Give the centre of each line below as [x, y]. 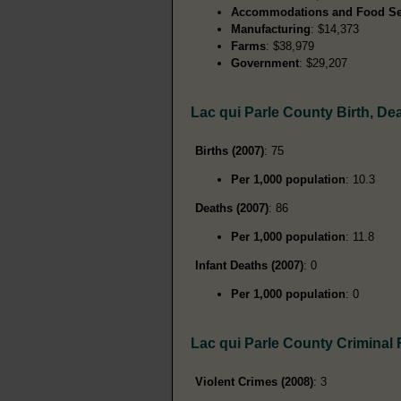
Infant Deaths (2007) [249, 265]
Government [265, 63]
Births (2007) [230, 150]
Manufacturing [271, 29]
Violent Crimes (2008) [254, 381]
